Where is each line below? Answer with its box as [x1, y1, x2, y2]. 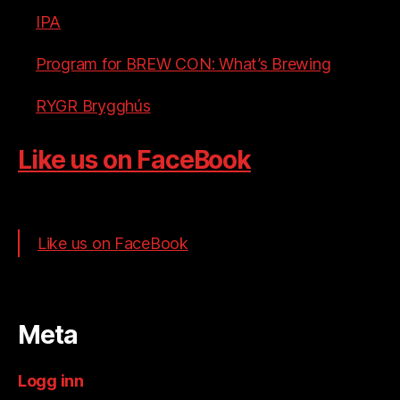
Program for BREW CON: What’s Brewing [36, 54, 331, 74]
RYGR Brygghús [36, 96, 151, 116]
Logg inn [18, 371, 84, 391]
